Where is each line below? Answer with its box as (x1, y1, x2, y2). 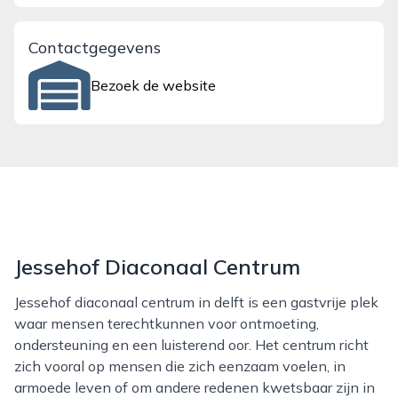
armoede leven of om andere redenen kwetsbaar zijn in (14, 378, 375, 396)
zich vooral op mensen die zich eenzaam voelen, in (14, 357, 346, 375)
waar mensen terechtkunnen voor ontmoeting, (14, 314, 319, 332)
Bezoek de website (91, 76, 217, 94)
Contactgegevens (28, 37, 161, 58)
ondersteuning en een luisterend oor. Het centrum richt (14, 336, 369, 354)
